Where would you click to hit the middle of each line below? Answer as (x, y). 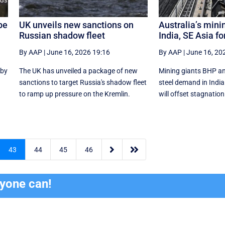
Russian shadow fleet (62, 35)
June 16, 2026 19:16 (78, 52)
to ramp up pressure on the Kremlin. (74, 94)
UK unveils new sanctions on (76, 25)
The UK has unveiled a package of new (78, 71)
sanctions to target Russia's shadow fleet (83, 82)
